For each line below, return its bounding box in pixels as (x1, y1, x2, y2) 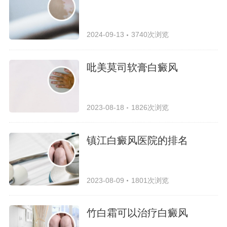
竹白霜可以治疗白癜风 (87, 207, 188, 219)
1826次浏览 (131, 103, 169, 111)
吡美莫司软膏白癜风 (87, 61, 178, 73)
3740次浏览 (131, 30, 169, 39)
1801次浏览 (131, 176, 169, 184)
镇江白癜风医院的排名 (87, 134, 188, 146)
